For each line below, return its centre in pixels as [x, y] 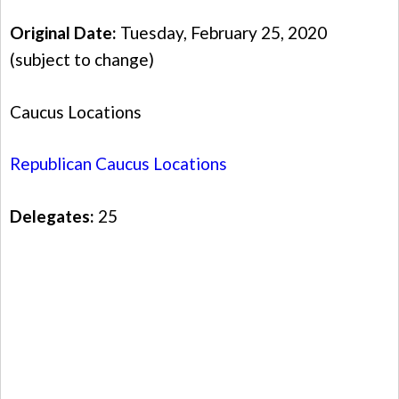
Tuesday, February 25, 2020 [222, 33]
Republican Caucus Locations [118, 164]
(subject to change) [82, 60]
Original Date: [63, 33]
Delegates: [54, 216]
